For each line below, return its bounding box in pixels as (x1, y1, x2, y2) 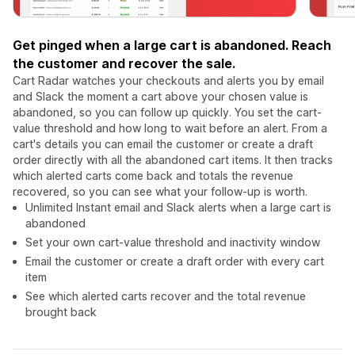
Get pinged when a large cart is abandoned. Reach (13, 37, 331, 54)
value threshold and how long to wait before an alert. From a (13, 121, 327, 136)
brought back (25, 305, 97, 319)
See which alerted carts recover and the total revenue (25, 289, 306, 303)
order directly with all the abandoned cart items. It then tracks (13, 153, 333, 167)
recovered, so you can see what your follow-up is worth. (13, 185, 307, 199)
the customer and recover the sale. (13, 55, 235, 72)
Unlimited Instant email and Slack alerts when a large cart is (25, 200, 331, 215)
